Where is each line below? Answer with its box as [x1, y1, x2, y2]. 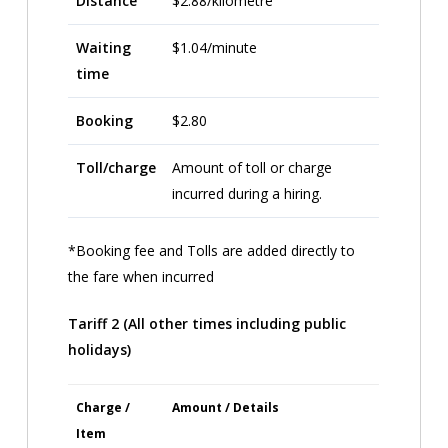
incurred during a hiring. [172, 184, 323, 204]
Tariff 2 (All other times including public [68, 314, 347, 334]
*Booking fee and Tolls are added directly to [68, 241, 356, 261]
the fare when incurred [68, 267, 215, 287]
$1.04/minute [172, 38, 258, 58]
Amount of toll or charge [172, 158, 333, 178]
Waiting [76, 38, 132, 58]
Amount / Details [172, 399, 280, 417]
